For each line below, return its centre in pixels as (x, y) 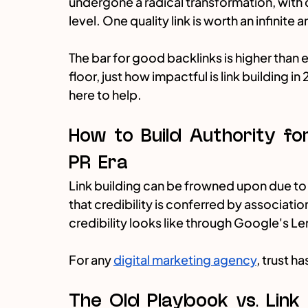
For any (91, 260)
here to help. (105, 95)
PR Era (98, 163)
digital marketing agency (185, 260)
